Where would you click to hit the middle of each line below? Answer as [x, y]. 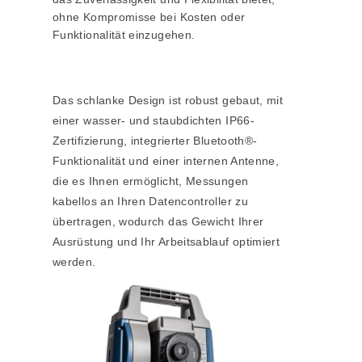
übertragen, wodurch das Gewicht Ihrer [158, 222]
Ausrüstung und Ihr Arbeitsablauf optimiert [166, 242]
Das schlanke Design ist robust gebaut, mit [168, 101]
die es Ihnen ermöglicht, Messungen [151, 181]
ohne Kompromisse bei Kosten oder [149, 17]
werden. [74, 262]
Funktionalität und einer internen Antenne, [166, 161]
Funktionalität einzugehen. [124, 35]
